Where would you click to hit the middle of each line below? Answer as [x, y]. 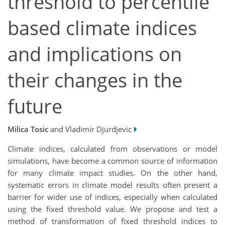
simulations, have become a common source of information [113, 161]
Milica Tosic [28, 129]
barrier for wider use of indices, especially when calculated [113, 197]
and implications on [95, 54]
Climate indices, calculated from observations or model [113, 149]
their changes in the [95, 80]
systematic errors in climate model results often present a [113, 185]
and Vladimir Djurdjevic [90, 129]
